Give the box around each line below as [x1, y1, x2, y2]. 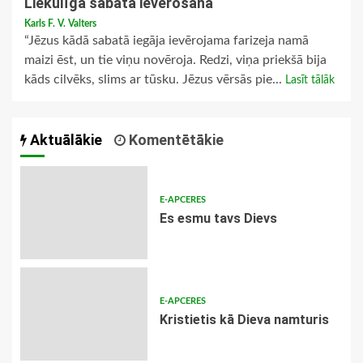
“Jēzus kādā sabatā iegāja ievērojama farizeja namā [24, 34, 309, 48]
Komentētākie [126, 131, 224, 149]
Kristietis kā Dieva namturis [159, 312, 329, 328]
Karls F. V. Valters [24, 19, 96, 29]
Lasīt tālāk [285, 75, 335, 87]
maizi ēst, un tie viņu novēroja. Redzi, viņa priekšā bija [24, 53, 327, 67]
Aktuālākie [27, 131, 102, 149]
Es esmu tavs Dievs [159, 211, 277, 227]
